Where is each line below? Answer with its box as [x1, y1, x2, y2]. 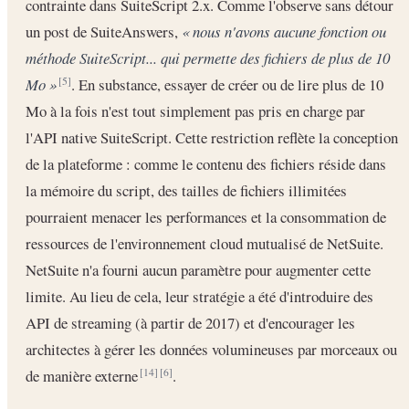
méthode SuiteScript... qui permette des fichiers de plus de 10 [26, 47, 390, 69]
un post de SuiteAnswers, [26, 21, 182, 43]
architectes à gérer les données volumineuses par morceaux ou [26, 339, 397, 361]
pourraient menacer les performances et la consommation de [26, 206, 386, 228]
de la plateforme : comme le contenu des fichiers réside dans [26, 153, 386, 175]
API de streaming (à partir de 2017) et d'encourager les [26, 312, 355, 334]
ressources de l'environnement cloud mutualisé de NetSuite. [26, 233, 383, 255]
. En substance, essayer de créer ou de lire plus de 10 [71, 74, 383, 96]
